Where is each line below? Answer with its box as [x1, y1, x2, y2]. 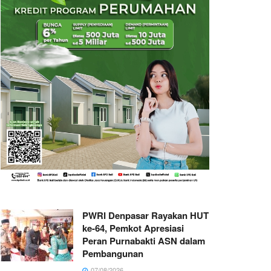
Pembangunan [82, 246, 143, 260]
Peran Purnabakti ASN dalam [82, 233, 205, 247]
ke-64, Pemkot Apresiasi [82, 221, 184, 235]
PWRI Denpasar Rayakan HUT [82, 208, 209, 222]
